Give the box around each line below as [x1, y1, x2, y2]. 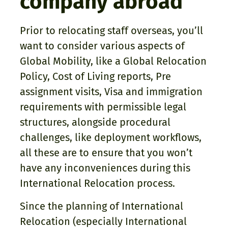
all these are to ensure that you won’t [20, 147, 192, 159]
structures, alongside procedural [20, 116, 170, 129]
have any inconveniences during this [20, 162, 190, 175]
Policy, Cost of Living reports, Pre [20, 70, 171, 83]
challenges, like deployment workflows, [20, 131, 202, 144]
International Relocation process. [20, 177, 178, 190]
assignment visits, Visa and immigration [20, 85, 203, 98]
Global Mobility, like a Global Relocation [20, 55, 207, 68]
